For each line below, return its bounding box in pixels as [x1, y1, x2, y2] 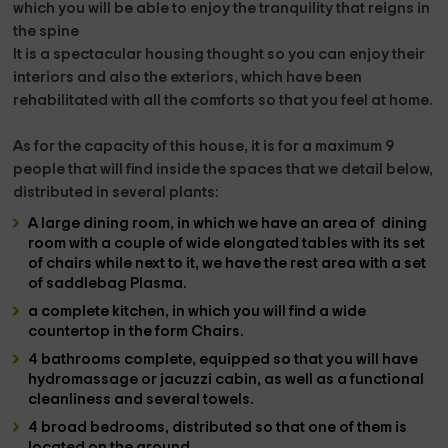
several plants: [112, 185, 220, 200]
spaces [229, 162, 287, 177]
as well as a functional [264, 372, 425, 387]
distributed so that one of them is [172, 420, 408, 435]
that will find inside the [68, 162, 230, 177]
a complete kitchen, [28, 304, 173, 319]
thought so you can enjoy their [207, 47, 426, 62]
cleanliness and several [28, 392, 204, 407]
